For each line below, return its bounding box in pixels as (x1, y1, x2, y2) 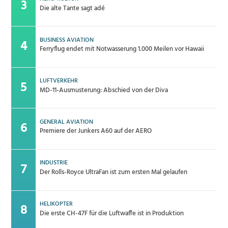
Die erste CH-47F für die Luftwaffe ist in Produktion (39, 208, 184, 219)
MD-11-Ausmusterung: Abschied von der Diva (39, 84, 168, 96)
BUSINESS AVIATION (39, 35, 94, 45)
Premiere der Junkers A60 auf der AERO (39, 126, 152, 137)
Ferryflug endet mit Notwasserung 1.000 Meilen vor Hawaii (39, 44, 204, 55)
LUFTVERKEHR (39, 76, 78, 87)
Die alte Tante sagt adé (39, 3, 105, 14)
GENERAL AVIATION (39, 117, 93, 127)
